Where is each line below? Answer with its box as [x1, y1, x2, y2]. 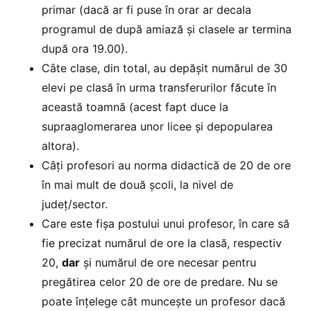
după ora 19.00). [42, 41, 128, 56]
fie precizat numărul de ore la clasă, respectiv [42, 235, 282, 250]
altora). [42, 138, 83, 153]
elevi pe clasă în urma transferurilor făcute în [42, 80, 276, 94]
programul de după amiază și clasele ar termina [42, 22, 292, 36]
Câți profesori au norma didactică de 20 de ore [42, 158, 291, 172]
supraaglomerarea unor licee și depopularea [42, 119, 273, 133]
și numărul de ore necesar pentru [80, 255, 256, 269]
